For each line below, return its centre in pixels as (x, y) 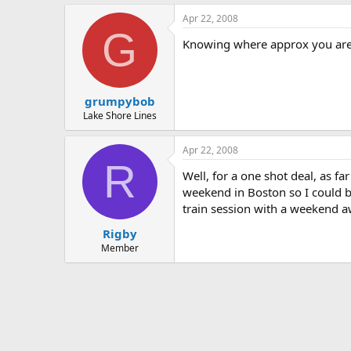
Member (119, 248)
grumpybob (119, 101)
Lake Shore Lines (119, 116)
